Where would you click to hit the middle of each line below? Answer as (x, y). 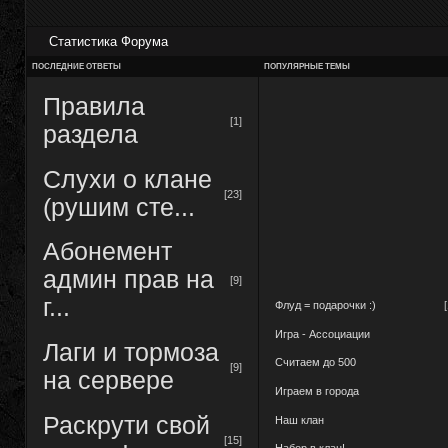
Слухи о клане (127, 179)
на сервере (108, 380)
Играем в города (316, 390)
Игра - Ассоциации (322, 333)
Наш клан (299, 419)
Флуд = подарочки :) (325, 305)
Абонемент (107, 252)
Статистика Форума (108, 41)
